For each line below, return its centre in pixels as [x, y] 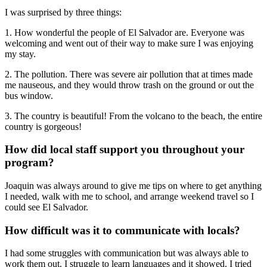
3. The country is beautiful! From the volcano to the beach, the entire [133, 116]
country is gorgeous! [43, 126]
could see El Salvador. [46, 207]
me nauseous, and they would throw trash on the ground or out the [129, 85]
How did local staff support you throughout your [125, 150]
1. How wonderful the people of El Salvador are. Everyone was [125, 32]
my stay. [20, 54]
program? [30, 163]
